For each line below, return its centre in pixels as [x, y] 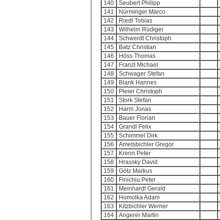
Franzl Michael [138, 65]
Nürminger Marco [142, 12]
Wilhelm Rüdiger [141, 29]
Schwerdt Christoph [145, 38]
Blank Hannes [138, 82]
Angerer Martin [139, 215]
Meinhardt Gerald [142, 189]
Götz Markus [136, 171]
